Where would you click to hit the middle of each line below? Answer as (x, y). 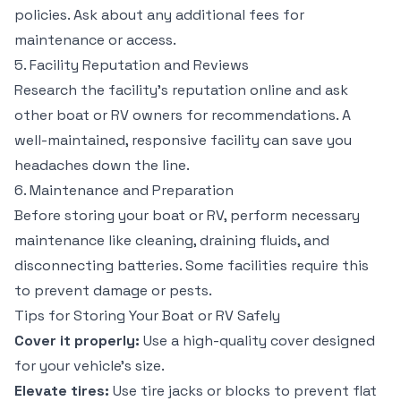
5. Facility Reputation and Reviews (132, 65)
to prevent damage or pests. (113, 290)
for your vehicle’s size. (90, 366)
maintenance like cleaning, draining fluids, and (172, 240)
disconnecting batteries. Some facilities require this (192, 265)
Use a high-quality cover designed (257, 341)
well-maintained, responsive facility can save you (183, 140)
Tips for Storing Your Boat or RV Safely (147, 316)
